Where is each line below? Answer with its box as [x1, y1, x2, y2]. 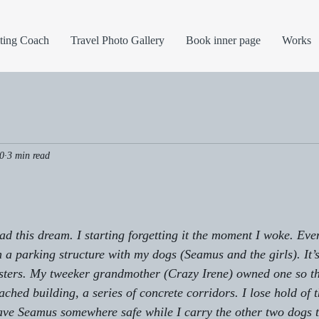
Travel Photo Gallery [70, 34, 164, 46]
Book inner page [186, 34, 261, 46]
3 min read [7, 150, 50, 161]
